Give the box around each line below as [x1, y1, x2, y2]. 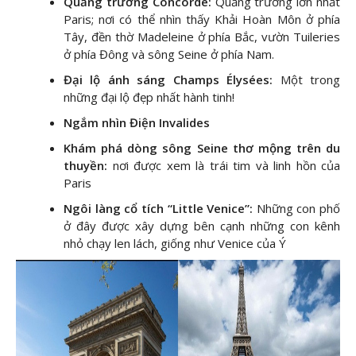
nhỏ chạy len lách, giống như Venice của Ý [64, 234, 286, 251]
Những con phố [256, 199, 340, 216]
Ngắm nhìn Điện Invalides [64, 114, 210, 130]
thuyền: [64, 157, 107, 173]
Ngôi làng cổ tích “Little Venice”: [64, 199, 253, 216]
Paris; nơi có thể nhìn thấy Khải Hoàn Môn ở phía [64, 10, 340, 27]
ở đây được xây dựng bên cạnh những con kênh [64, 217, 340, 234]
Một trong [280, 71, 341, 87]
